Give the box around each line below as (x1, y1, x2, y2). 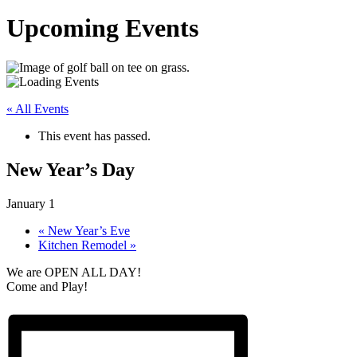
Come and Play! (6, 279, 88, 293)
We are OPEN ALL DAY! (6, 265, 141, 279)
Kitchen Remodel (38, 237, 130, 252)
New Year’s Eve (45, 223, 130, 237)
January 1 (6, 196, 55, 210)
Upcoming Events (6, 14, 198, 43)
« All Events (6, 101, 69, 116)
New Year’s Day (6, 159, 135, 180)
